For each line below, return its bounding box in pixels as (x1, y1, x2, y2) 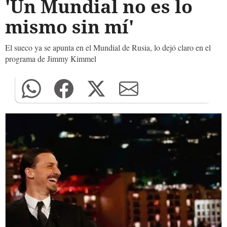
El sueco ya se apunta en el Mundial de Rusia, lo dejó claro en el (5, 42, 211, 53)
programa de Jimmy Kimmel (5, 53, 96, 64)
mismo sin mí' (5, 14, 134, 39)
